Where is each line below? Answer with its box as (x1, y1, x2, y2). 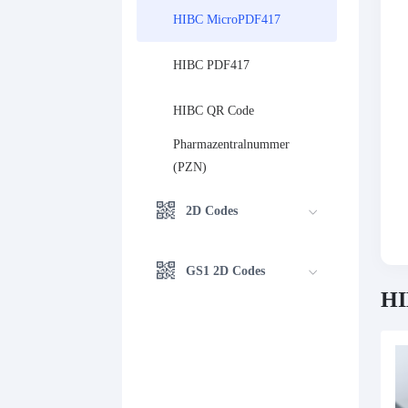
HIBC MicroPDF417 (173, 12, 281, 26)
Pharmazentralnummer (173, 138, 291, 151)
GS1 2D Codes (186, 263, 266, 278)
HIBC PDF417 (173, 57, 250, 72)
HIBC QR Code (173, 103, 255, 117)
